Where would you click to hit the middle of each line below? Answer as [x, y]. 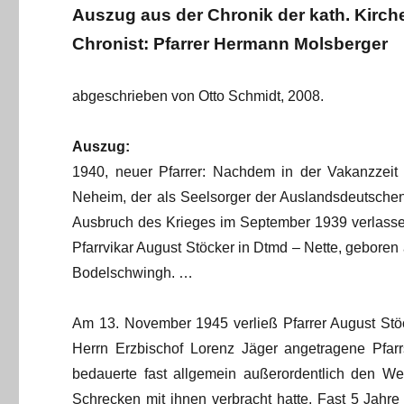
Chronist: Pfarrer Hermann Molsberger [230, 44]
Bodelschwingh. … [133, 273]
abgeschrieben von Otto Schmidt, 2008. [198, 96]
